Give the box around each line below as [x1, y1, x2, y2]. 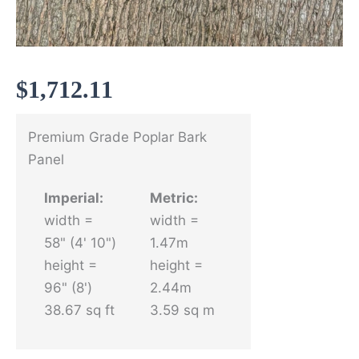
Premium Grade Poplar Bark [28, 128, 207, 145]
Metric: [149, 189, 198, 206]
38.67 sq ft [44, 301, 115, 318]
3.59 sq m [149, 301, 215, 318]
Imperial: [44, 189, 103, 206]
